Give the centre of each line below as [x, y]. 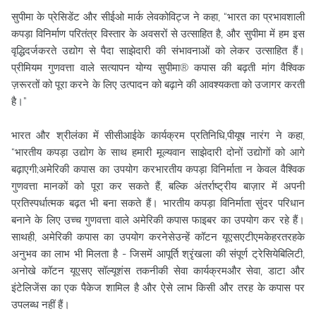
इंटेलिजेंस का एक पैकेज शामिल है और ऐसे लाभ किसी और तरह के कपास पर [158, 288]
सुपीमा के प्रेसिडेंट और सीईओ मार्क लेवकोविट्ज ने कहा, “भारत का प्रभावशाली [158, 17]
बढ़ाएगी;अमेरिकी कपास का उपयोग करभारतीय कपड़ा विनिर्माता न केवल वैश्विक [158, 169]
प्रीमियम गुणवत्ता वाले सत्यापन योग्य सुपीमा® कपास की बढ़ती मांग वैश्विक [158, 68]
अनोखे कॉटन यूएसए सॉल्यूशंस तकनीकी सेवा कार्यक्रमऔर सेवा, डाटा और [158, 271]
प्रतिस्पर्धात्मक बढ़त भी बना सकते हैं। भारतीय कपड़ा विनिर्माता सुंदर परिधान [158, 203]
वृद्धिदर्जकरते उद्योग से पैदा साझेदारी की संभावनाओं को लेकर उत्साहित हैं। [158, 51]
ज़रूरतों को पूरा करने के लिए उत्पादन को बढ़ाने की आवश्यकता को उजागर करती [158, 85]
